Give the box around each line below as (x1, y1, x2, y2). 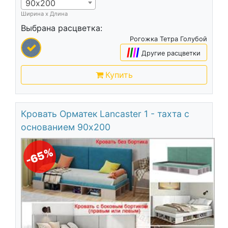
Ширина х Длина (20, 10, 68, 18)
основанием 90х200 (20, 122, 110, 133)
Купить (105, 70, 133, 80)
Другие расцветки (141, 49, 201, 58)
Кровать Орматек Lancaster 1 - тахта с (20, 108, 189, 120)
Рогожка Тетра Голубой (130, 35, 208, 43)
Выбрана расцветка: (20, 23, 102, 34)
